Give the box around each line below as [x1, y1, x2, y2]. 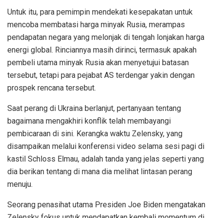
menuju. [7, 179, 33, 189]
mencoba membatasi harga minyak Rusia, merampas [7, 19, 185, 29]
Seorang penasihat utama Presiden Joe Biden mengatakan [7, 200, 205, 209]
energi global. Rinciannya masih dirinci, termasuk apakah [7, 45, 197, 54]
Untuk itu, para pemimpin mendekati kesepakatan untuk [7, 7, 193, 17]
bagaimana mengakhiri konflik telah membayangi [7, 116, 171, 126]
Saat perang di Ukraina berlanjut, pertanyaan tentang [7, 103, 181, 113]
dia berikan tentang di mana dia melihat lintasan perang [7, 166, 192, 176]
